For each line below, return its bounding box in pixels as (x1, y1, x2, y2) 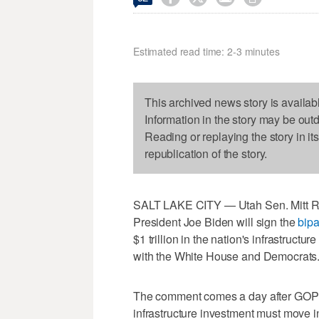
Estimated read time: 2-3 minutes (133, 43, 280, 58)
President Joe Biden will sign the (133, 213, 298, 230)
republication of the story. (145, 145, 268, 162)
